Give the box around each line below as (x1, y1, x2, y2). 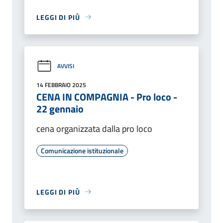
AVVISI (57, 61, 74, 71)
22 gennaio (36, 101, 84, 116)
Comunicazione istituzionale (41, 145, 123, 156)
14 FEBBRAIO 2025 (36, 80, 86, 90)
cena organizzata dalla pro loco (36, 121, 152, 135)
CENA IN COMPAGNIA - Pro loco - (36, 89, 177, 105)
